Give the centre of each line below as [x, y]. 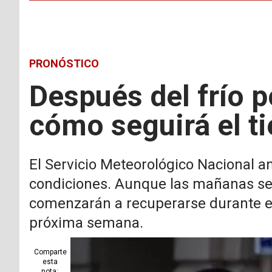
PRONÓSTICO [64, 63]
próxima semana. [86, 223]
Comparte [50, 252]
